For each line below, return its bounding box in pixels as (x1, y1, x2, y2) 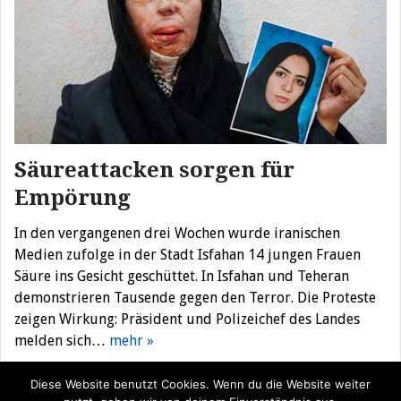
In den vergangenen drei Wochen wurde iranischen (14, 224, 340, 242)
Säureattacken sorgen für (14, 157, 294, 183)
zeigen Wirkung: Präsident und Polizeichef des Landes (14, 310, 360, 328)
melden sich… (14, 331, 109, 349)
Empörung (14, 184, 131, 210)
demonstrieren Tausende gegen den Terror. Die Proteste (14, 288, 376, 306)
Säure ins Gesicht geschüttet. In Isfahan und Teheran (14, 267, 349, 285)
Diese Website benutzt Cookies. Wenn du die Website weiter (30, 377, 371, 391)
